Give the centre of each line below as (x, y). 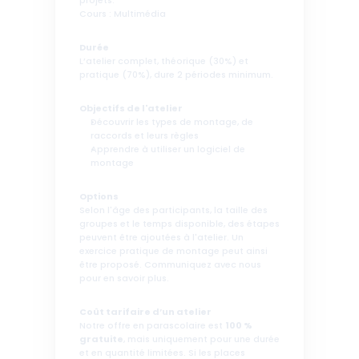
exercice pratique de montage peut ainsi (173, 252)
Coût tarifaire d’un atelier (146, 313)
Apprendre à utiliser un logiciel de (168, 150)
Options (100, 197)
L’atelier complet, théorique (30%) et (164, 62)
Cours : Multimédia (123, 14)
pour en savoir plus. (124, 279)
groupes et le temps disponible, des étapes (179, 224)
